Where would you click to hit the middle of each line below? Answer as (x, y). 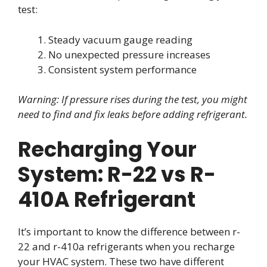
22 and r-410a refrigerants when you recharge (126, 246)
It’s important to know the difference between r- (129, 231)
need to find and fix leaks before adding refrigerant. (133, 114)
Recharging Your (107, 149)
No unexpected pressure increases (129, 54)
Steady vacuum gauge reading (120, 39)
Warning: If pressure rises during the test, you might (133, 100)
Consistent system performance (122, 69)
